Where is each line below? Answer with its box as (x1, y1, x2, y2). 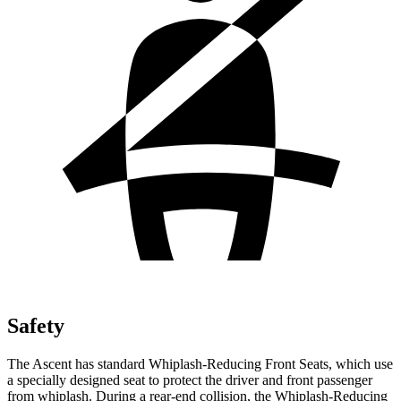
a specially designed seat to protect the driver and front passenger (7, 371, 372, 388)
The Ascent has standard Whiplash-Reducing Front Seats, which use (7, 355, 393, 371)
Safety (7, 313, 64, 337)
